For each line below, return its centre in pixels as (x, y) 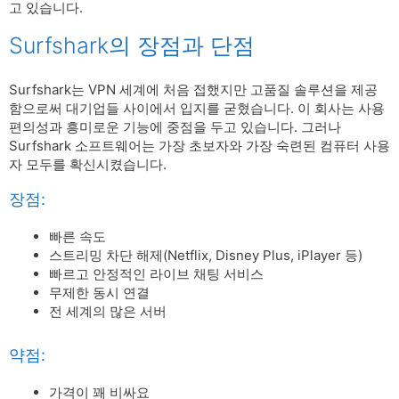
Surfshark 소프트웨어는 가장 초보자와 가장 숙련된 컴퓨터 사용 (199, 145)
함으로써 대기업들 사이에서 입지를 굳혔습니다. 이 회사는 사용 (197, 108)
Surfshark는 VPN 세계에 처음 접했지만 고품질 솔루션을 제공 (193, 89)
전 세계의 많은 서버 (108, 311)
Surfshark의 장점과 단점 (132, 45)
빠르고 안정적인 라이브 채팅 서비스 (156, 274)
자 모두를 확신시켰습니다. (88, 164)
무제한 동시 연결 (99, 293)
